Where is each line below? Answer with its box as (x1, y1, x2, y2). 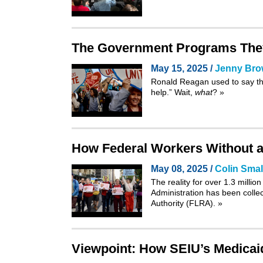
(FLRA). (184, 198, 218, 208)
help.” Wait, (151, 87, 195, 97)
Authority (151, 198, 184, 208)
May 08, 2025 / (151, 164, 215, 174)
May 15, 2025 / (151, 63, 215, 73)
